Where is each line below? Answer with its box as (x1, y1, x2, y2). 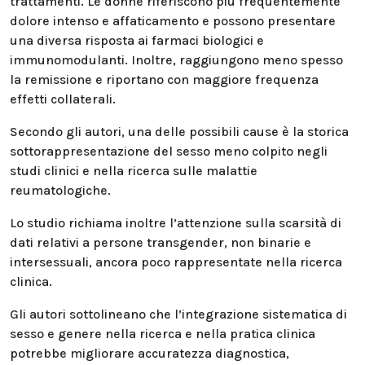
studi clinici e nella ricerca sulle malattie (10, 163, 257, 178)
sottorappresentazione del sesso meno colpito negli (10, 143, 328, 159)
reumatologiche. (10, 182, 111, 198)
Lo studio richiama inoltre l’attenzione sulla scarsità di (10, 215, 341, 231)
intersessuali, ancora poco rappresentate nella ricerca (10, 254, 342, 270)
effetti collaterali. (10, 91, 116, 107)
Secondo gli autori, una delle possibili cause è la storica (10, 124, 349, 139)
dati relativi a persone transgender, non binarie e (10, 235, 311, 250)
